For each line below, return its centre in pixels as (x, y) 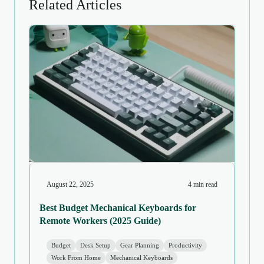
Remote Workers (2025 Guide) (100, 221)
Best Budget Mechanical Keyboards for (118, 208)
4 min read (203, 184)
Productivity (185, 245)
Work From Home (76, 258)
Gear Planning (140, 245)
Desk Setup (95, 245)
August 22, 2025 (70, 184)
